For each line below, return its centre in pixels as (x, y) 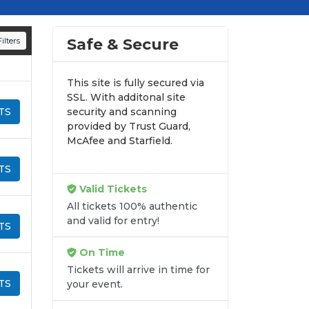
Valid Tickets (112, 189)
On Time (101, 253)
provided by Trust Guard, (129, 127)
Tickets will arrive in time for (138, 270)
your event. (95, 285)
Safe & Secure (123, 44)
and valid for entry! (113, 221)
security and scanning (122, 112)
